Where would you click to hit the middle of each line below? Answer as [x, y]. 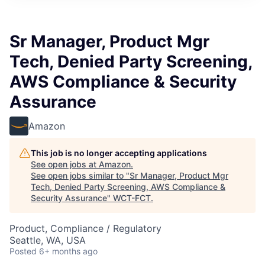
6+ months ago [68, 251]
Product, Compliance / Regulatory [85, 229]
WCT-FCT [132, 198]
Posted [23, 251]
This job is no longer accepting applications [119, 153]
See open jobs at [65, 164]
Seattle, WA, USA [48, 240]
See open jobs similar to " [80, 176]
